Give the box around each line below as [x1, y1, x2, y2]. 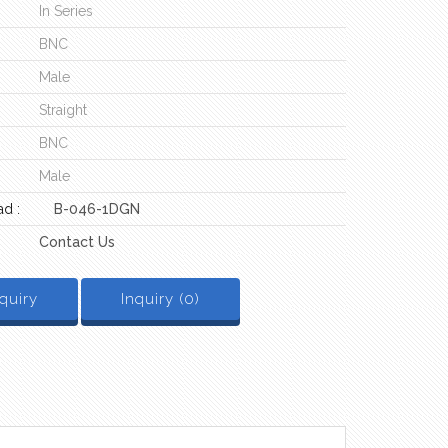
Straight [38, 102, 87, 118]
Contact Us [38, 234, 115, 250]
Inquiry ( [120, 290, 184, 308]
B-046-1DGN [53, 201, 140, 217]
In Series [38, 3, 93, 19]
